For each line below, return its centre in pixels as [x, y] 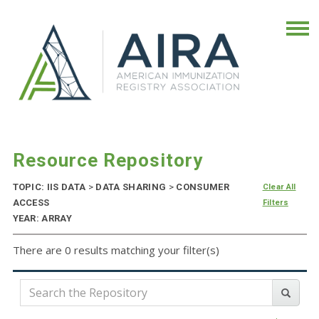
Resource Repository [108, 161]
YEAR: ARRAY [42, 219]
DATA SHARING [131, 187]
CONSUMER [201, 187]
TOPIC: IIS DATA [50, 187]
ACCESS [31, 203]
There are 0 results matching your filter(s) [116, 250]
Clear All [279, 187]
